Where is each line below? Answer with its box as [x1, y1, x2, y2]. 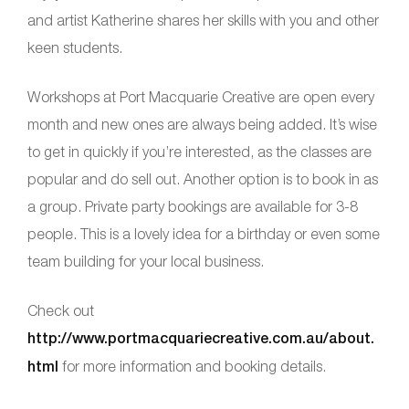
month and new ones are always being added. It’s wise [27, 115, 377, 132]
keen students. [27, 38, 122, 56]
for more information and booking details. [58, 357, 326, 374]
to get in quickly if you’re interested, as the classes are [27, 142, 372, 160]
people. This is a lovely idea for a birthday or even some [27, 225, 380, 242]
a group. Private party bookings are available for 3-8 [27, 197, 358, 215]
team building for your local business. [27, 252, 264, 269]
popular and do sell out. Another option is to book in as [27, 170, 378, 187]
